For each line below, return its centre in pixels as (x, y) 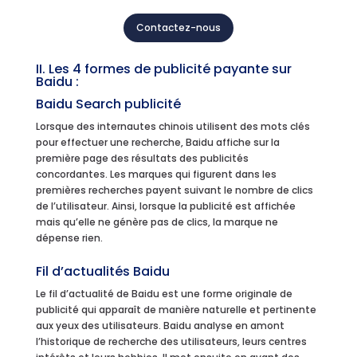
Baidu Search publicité (108, 104)
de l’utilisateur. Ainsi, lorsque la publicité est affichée (165, 206)
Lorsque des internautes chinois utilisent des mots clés (173, 126)
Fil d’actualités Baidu (102, 271)
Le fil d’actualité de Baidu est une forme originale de (164, 293)
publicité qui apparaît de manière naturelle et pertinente (176, 309)
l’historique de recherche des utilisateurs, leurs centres (171, 341)
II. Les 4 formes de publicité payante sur (163, 69)
